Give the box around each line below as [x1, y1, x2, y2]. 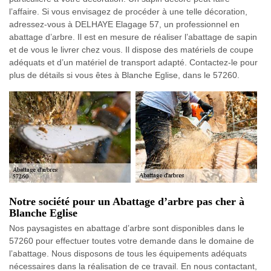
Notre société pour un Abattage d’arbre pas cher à [9, 195, 244, 207]
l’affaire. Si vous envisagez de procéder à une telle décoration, [9, 7, 247, 17]
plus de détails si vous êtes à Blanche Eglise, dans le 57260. [9, 70, 240, 80]
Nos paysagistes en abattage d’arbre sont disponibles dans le [9, 223, 244, 233]
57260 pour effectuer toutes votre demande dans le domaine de [9, 235, 254, 246]
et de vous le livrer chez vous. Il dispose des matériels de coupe [9, 45, 253, 55]
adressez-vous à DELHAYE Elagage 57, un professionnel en [9, 19, 240, 30]
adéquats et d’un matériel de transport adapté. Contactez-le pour [9, 57, 258, 68]
